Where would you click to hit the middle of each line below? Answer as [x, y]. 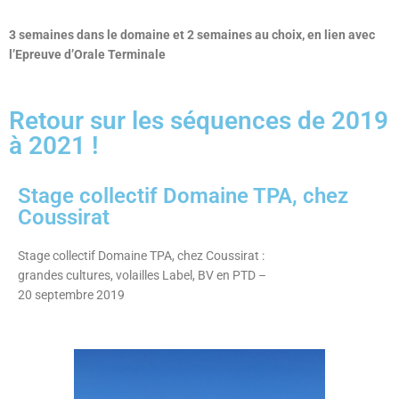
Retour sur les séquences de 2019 [199, 120]
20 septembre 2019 [71, 294]
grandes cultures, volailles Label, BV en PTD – [142, 275]
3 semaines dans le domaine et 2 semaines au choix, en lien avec [192, 34]
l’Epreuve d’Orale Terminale [87, 54]
